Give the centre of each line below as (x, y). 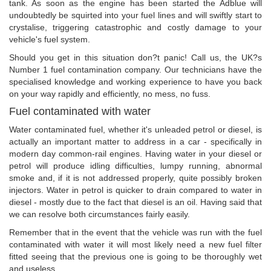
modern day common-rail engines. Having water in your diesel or (135, 154)
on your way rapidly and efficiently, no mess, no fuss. (110, 94)
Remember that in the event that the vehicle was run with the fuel (135, 233)
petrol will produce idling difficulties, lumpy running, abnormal (135, 166)
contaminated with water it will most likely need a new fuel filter (135, 245)
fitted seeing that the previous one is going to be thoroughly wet (135, 257)
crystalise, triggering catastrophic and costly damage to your (135, 28)
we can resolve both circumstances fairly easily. (100, 214)
